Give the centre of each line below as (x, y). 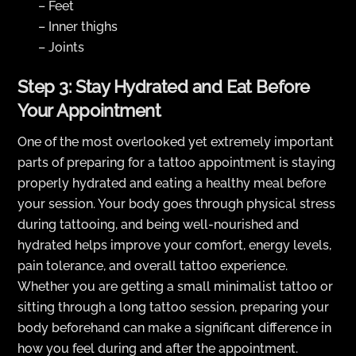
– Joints (61, 47)
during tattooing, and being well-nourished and (159, 224)
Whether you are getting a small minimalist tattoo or (176, 286)
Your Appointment (89, 111)
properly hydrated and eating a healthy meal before (172, 183)
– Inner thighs (78, 26)
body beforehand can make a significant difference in (175, 327)
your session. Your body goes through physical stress (177, 203)
